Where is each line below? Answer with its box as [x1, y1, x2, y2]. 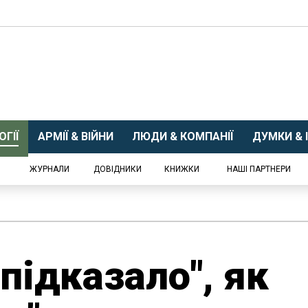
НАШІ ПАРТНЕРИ [226, 164, 291, 174]
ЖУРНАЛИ [30, 164, 69, 174]
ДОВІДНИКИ [93, 164, 142, 174]
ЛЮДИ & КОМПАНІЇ [132, 130, 233, 143]
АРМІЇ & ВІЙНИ [37, 130, 113, 143]
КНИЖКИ [164, 164, 199, 174]
